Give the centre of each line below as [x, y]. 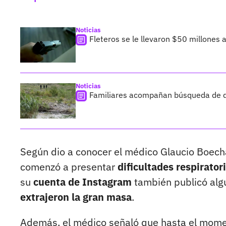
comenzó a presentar [69, 167]
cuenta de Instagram [81, 182]
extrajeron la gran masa [76, 197]
